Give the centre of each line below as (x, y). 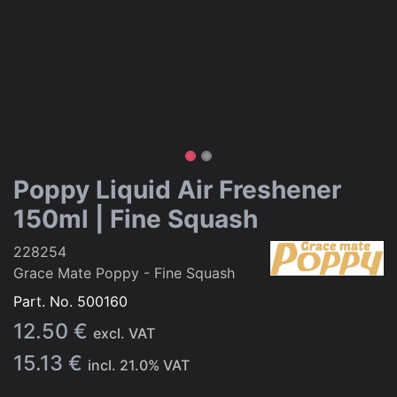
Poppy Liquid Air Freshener (177, 190)
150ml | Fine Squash (136, 219)
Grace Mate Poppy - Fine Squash (124, 273)
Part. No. (45, 301)
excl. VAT (124, 333)
